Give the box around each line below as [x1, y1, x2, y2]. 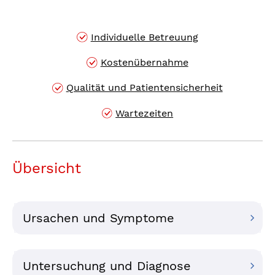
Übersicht [12, 160, 81, 177]
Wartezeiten [115, 107, 174, 119]
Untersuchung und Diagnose [23, 258, 191, 274]
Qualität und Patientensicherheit [66, 82, 223, 94]
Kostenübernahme [100, 56, 188, 68]
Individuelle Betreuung [90, 31, 198, 43]
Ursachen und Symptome [23, 211, 174, 226]
